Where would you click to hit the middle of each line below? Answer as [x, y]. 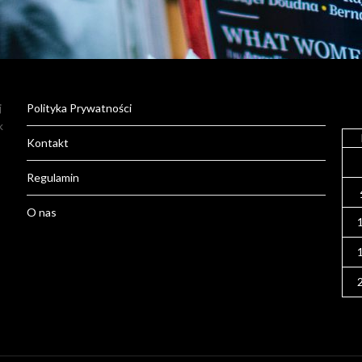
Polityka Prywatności [80, 108]
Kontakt [48, 143]
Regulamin [53, 177]
